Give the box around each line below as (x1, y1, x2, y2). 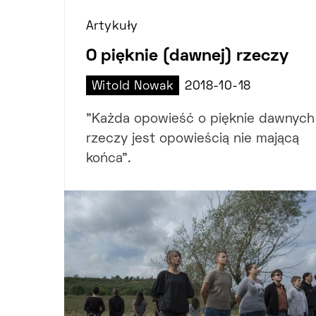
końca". (86, 153, 131, 166)
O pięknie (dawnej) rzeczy (86, 49, 288, 65)
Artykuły (86, 21, 138, 33)
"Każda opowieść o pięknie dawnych (86, 114, 315, 126)
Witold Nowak (92, 81, 174, 93)
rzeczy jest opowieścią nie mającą (86, 133, 299, 146)
